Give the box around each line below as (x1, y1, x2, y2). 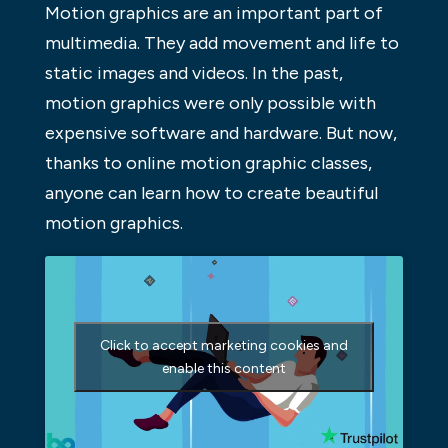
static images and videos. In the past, (44, 62, 343, 85)
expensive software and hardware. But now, (44, 122, 397, 145)
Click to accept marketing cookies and (99, 336, 348, 354)
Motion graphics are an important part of (44, 2, 383, 25)
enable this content (161, 359, 286, 377)
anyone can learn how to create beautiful (44, 182, 378, 205)
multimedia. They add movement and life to (44, 32, 399, 55)
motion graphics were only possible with (44, 92, 376, 115)
